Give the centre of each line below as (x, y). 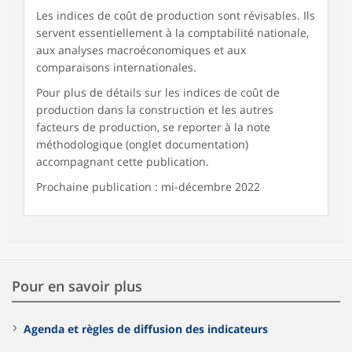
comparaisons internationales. (116, 67)
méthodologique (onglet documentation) (142, 144)
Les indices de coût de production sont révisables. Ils (176, 15)
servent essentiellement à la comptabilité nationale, (172, 32)
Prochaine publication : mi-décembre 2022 (148, 186)
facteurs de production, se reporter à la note (153, 126)
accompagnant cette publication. (123, 161)
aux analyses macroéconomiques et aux (141, 49)
